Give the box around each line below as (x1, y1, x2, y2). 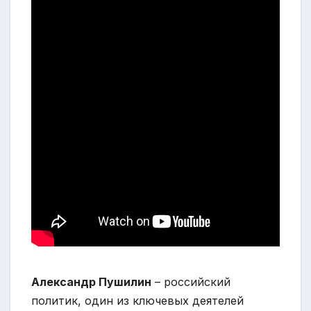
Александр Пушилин (31, 275, 151, 289)
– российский (151, 275, 230, 289)
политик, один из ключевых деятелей (31, 294, 244, 308)
